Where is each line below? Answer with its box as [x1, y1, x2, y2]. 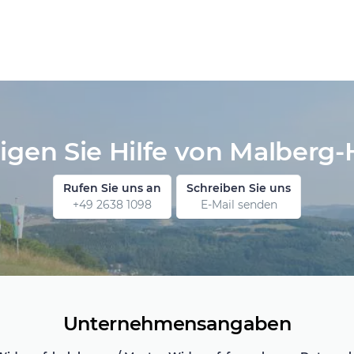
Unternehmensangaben [62, 312, 292, 336]
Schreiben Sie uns [186, 181, 291, 196]
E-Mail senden [200, 198, 277, 213]
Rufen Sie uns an [63, 181, 161, 196]
